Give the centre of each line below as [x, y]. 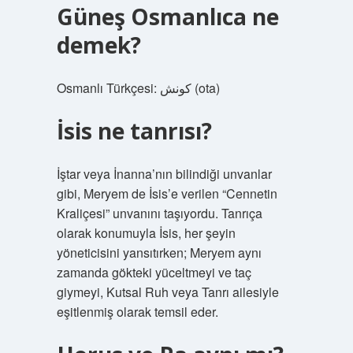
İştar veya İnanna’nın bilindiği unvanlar [164, 174]
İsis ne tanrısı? [134, 131]
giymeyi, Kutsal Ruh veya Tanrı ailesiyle [167, 292]
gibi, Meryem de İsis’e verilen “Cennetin [167, 193]
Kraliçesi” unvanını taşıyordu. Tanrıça [159, 213]
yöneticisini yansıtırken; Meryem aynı [159, 253]
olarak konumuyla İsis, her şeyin [146, 233]
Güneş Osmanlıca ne [167, 17]
